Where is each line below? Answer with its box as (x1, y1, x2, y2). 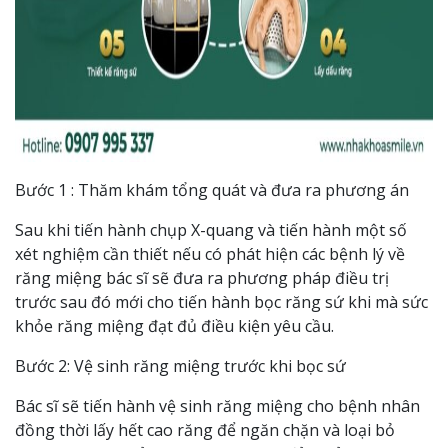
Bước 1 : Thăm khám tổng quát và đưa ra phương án (15, 179, 413, 201)
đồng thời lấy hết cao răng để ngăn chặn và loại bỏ (15, 419, 395, 441)
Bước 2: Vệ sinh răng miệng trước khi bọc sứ (15, 355, 350, 377)
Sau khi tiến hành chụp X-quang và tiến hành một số (15, 219, 407, 241)
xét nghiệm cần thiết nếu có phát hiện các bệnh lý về (15, 243, 405, 265)
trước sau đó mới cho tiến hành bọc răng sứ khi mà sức (15, 291, 428, 313)
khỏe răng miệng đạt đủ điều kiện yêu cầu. (15, 315, 334, 337)
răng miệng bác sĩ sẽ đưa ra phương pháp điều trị (15, 267, 389, 289)
